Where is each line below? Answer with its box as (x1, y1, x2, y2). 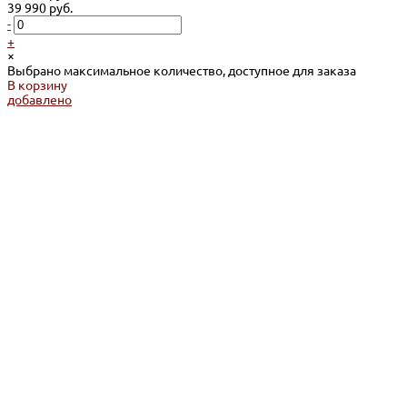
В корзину (7, 77, 67, 93)
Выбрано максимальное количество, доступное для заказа (7, 63, 356, 78)
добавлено (7, 92, 72, 107)
